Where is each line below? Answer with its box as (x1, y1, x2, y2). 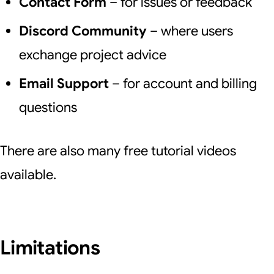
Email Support (18, 75, 109, 92)
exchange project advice (18, 46, 166, 63)
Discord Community (18, 23, 147, 39)
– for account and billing (108, 75, 257, 92)
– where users (146, 23, 233, 39)
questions (18, 99, 77, 116)
